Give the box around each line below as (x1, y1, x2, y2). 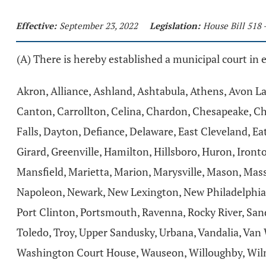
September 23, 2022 (59, 20, 138, 31)
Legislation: (150, 20, 200, 31)
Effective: (16, 20, 56, 31)
